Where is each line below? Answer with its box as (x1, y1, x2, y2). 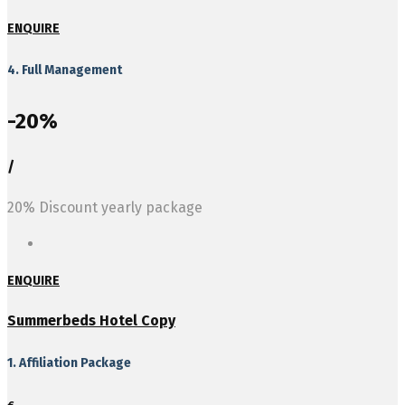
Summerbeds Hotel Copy (7, 312, 175, 330)
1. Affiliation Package (7, 354, 131, 371)
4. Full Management (7, 61, 122, 78)
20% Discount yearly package (7, 199, 202, 217)
